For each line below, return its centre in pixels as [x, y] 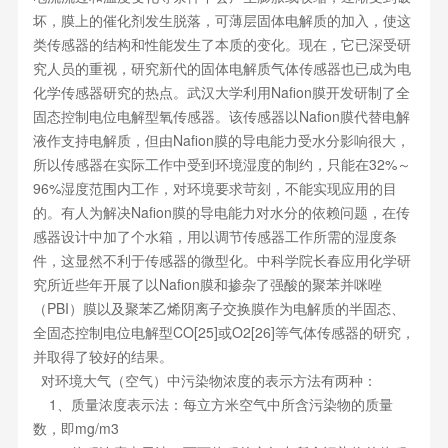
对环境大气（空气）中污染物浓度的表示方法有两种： [204, 380]
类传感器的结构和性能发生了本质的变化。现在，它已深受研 [221, 44]
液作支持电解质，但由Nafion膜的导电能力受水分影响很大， [221, 140]
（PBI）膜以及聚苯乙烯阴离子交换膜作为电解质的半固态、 [218, 308]
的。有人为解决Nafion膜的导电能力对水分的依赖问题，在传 [221, 212]
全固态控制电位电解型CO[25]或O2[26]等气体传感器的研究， [223, 332]
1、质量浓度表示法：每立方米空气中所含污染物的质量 [212, 404]
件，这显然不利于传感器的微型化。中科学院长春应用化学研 [221, 260]
